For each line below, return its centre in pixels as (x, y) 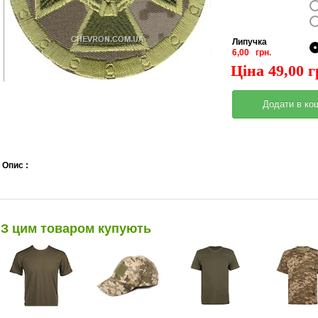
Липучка (250, 42)
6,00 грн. (252, 53)
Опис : (17, 165)
